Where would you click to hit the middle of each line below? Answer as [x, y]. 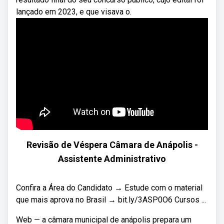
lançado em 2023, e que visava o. [74, 12]
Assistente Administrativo [112, 159]
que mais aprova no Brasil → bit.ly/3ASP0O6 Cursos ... [111, 200]
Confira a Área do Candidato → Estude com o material [109, 188]
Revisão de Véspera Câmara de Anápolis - [112, 145]
